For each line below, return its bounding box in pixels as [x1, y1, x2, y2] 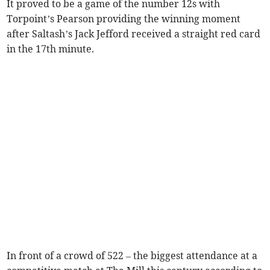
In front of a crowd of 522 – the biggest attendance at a [7, 249, 258, 262]
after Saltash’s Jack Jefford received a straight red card [7, 27, 261, 40]
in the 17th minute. [7, 42, 95, 55]
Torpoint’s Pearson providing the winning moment [7, 12, 241, 25]
